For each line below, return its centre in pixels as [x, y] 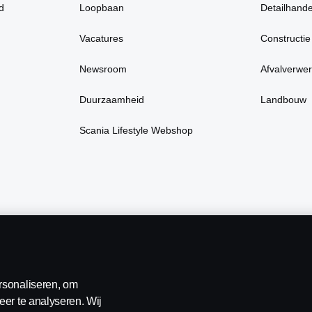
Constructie [285, 38]
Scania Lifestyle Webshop [136, 130]
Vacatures [102, 38]
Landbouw [283, 100]
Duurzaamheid [112, 100]
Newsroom [103, 69]
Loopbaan [102, 8]
